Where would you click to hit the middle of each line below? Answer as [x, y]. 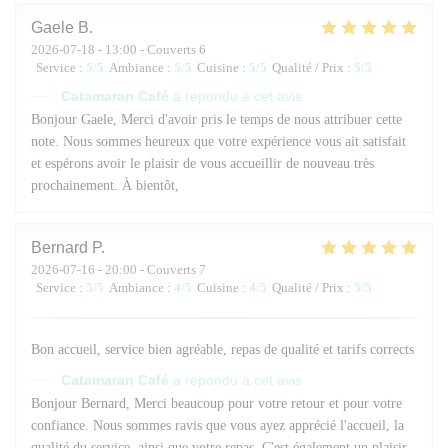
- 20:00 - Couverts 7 [150, 269]
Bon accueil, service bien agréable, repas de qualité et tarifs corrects [222, 349]
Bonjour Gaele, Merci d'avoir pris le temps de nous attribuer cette [216, 119]
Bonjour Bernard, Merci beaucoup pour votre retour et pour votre [216, 403]
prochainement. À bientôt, [105, 185]
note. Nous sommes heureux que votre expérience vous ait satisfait [218, 141]
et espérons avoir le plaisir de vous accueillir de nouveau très [202, 163]
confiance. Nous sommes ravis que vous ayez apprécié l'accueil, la [217, 425]
